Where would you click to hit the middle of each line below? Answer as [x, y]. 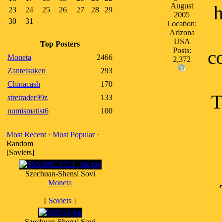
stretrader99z [28, 97]
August [182, 6]
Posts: [182, 50]
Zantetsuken [27, 71]
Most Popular [74, 135]
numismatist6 [28, 111]
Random [20, 143]
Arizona [182, 32]
